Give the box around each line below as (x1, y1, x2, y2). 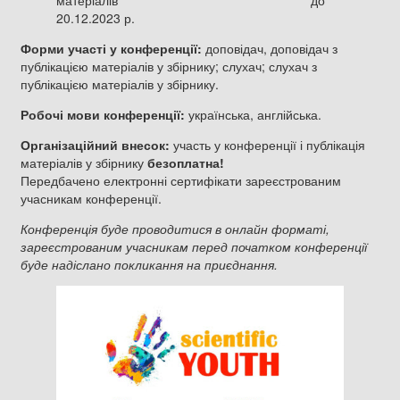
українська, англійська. (185, 105, 321, 124)
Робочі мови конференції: (21, 105, 185, 124)
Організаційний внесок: (21, 136, 170, 154)
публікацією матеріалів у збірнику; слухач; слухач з (21, 57, 317, 76)
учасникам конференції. (21, 189, 162, 208)
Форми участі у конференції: (21, 39, 205, 58)
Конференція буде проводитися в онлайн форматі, (21, 220, 329, 238)
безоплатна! (147, 154, 224, 172)
